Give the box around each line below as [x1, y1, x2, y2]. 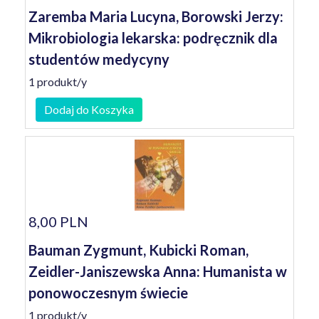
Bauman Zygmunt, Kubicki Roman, [28, 241, 249, 258]
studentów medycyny [28, 51, 169, 68]
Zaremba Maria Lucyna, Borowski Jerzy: [28, 8, 283, 25]
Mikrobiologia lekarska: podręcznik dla [28, 29, 278, 46]
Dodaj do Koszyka [44, 103, 134, 116]
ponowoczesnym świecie [28, 284, 188, 301]
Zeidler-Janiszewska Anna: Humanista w [28, 263, 287, 280]
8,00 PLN [28, 213, 88, 230]
